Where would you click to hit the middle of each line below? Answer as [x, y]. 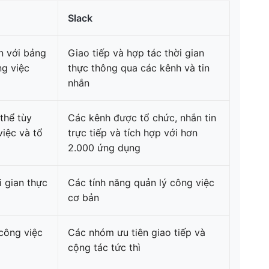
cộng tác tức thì [104, 247]
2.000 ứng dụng [104, 148]
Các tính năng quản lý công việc [141, 183]
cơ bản [83, 198]
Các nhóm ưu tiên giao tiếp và [137, 232]
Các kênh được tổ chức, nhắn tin [142, 118]
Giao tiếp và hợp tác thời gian [136, 53]
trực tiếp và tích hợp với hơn [133, 133]
